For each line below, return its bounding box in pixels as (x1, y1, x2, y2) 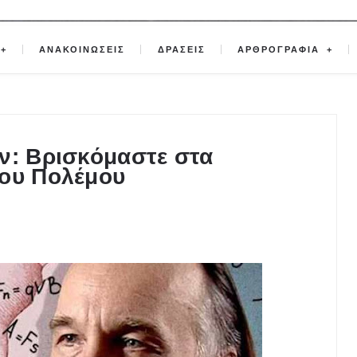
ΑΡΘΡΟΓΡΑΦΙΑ (237, 45, 324, 55)
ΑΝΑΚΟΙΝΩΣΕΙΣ (39, 45, 126, 55)
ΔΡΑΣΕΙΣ (157, 45, 206, 55)
